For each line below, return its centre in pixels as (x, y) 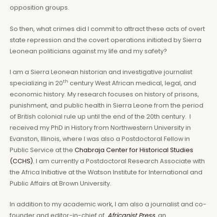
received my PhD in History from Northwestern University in (100, 128)
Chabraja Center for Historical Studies (134, 150)
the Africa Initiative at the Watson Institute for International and (106, 172)
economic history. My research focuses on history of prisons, (104, 94)
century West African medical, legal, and (132, 83)
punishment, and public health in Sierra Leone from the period (107, 106)
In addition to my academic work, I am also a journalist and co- (108, 204)
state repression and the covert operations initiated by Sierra (106, 40)
